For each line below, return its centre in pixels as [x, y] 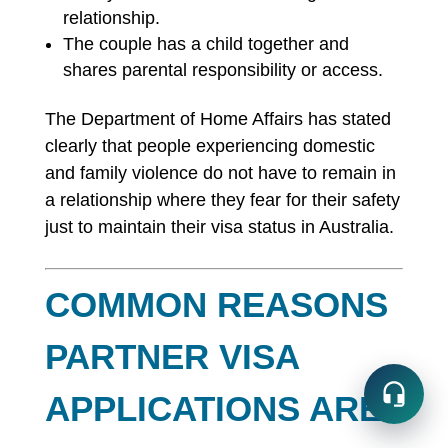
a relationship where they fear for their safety [222, 200]
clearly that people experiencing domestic [209, 146]
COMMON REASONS [216, 304]
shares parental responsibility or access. [222, 70]
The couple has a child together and [205, 44]
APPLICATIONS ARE [213, 408]
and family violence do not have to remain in [220, 173]
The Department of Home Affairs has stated [217, 119]
